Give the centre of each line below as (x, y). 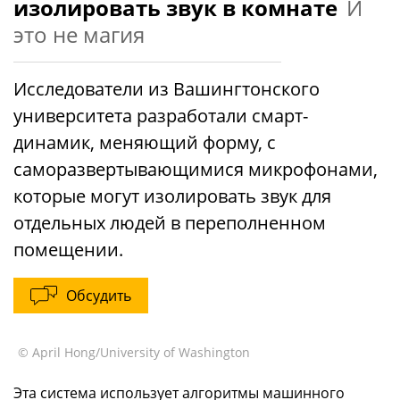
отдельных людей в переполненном (170, 223)
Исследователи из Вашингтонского (167, 89)
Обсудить (99, 296)
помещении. (68, 250)
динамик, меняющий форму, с (145, 142)
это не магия (79, 34)
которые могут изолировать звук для (172, 196)
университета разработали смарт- (161, 116)
